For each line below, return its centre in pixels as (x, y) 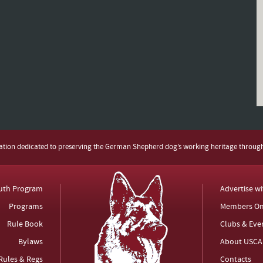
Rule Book (25, 225)
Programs (26, 207)
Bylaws (31, 242)
